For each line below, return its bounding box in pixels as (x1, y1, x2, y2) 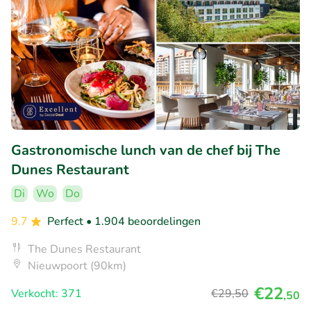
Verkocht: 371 (11, 285, 82, 301)
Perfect (47, 213, 86, 229)
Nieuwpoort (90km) (28, 258, 126, 274)
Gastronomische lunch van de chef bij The (11, 140, 280, 160)
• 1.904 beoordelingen (86, 213, 201, 229)
